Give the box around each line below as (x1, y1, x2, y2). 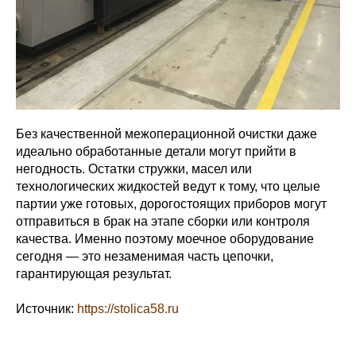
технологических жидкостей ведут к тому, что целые (16, 180, 320, 194)
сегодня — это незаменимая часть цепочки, (16, 250, 273, 264)
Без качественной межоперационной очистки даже (16, 127, 317, 141)
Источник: (16, 302, 77, 316)
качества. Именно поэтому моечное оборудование (16, 232, 314, 246)
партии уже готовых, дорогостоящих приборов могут (16, 197, 327, 211)
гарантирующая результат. (16, 267, 172, 281)
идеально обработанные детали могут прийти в (16, 145, 296, 159)
